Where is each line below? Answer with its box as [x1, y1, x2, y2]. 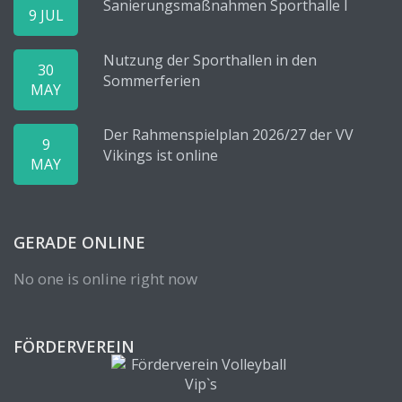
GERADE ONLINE [13, 232, 145, 254]
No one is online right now [13, 268, 197, 290]
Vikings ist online [103, 145, 218, 166]
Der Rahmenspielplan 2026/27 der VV [103, 125, 354, 145]
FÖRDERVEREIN [13, 336, 135, 358]
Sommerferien [103, 71, 200, 92]
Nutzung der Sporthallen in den [103, 50, 317, 71]
